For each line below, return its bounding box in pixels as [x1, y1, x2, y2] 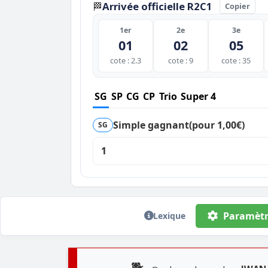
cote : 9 [168, 54, 194, 66]
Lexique [153, 209, 185, 221]
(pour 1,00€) [189, 118, 245, 132]
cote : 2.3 [110, 54, 142, 66]
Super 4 [181, 89, 217, 103]
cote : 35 [221, 54, 251, 66]
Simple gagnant [113, 118, 190, 132]
